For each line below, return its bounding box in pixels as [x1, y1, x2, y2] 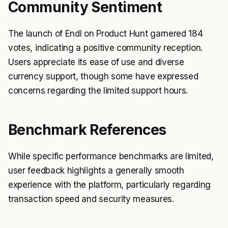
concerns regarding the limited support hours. [8, 85, 188, 96]
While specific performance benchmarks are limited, [8, 151, 214, 161]
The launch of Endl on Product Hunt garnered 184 [8, 28, 203, 39]
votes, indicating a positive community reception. [8, 43, 203, 53]
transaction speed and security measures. [8, 194, 174, 204]
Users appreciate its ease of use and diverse [8, 57, 184, 67]
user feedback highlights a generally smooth [8, 165, 184, 176]
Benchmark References [8, 121, 166, 138]
